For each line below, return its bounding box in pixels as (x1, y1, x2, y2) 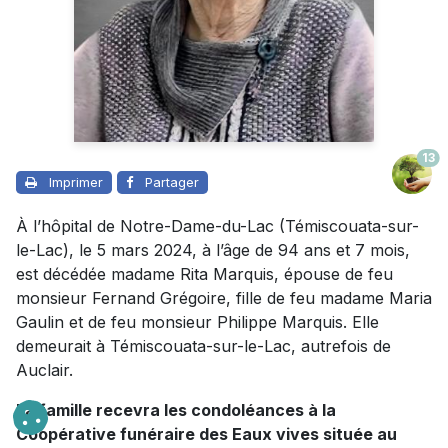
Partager (145, 174, 199, 191)
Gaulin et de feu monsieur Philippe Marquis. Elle (16, 312, 379, 333)
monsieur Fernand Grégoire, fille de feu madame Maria (16, 288, 432, 309)
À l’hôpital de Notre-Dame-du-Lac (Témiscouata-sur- (16, 216, 419, 237)
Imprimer (49, 174, 103, 191)
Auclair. (16, 360, 73, 381)
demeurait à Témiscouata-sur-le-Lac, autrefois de (16, 336, 391, 357)
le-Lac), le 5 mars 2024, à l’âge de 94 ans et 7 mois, (16, 240, 410, 261)
